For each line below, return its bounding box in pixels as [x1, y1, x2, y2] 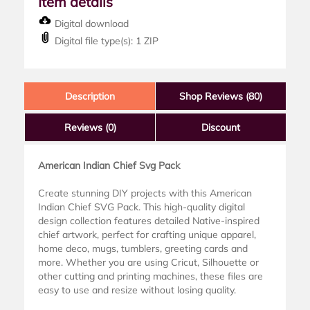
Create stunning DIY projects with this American [38, 187, 252, 199]
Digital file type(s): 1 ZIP [52, 35, 158, 47]
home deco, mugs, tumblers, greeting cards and [38, 242, 248, 255]
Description [64, 90, 115, 102]
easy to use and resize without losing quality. [38, 284, 236, 296]
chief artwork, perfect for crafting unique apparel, [38, 228, 256, 241]
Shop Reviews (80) [179, 90, 262, 102]
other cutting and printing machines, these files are [38, 270, 263, 282]
